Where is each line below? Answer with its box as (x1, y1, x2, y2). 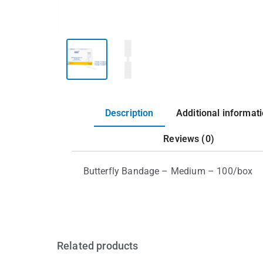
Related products (57, 240, 139, 252)
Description (104, 107, 154, 119)
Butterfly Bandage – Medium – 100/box (83, 166, 253, 177)
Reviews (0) (163, 133, 214, 144)
